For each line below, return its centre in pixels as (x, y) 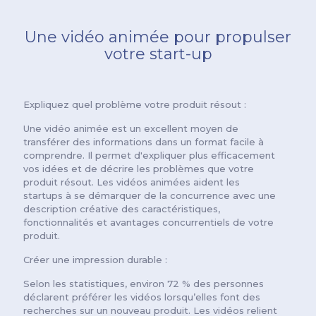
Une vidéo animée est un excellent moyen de (131, 128)
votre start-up (158, 54)
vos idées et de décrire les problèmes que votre (139, 169)
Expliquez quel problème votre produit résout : (135, 104)
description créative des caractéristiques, (122, 209)
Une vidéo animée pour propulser (158, 37)
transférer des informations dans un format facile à (144, 142)
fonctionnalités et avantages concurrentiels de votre (148, 222)
